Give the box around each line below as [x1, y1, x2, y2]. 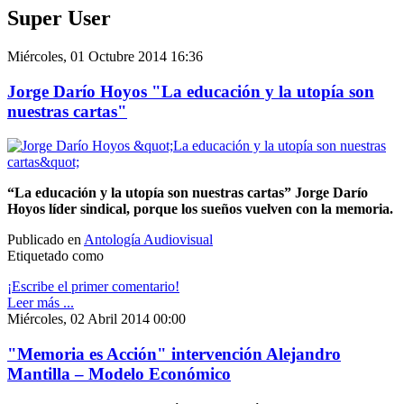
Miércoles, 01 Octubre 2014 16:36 [7, 48, 203, 64]
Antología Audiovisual [84, 232, 213, 248]
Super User [7, 5, 111, 30]
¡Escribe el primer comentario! [7, 279, 179, 295]
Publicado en [7, 232, 81, 248]
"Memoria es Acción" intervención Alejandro [7, 344, 341, 363]
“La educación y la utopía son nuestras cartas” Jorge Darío [7, 185, 368, 201]
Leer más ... [7, 295, 74, 311]
